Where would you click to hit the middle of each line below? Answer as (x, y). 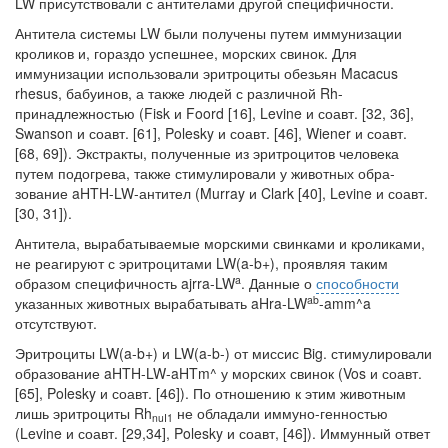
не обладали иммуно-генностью (280, 413)
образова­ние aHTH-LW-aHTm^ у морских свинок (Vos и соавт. (218, 373)
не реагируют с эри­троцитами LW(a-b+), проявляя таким (201, 263)
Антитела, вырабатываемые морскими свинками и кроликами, (220, 243)
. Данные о (278, 283)
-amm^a (345, 303)
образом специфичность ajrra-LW (125, 283)
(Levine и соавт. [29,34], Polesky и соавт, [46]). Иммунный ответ (222, 433)
